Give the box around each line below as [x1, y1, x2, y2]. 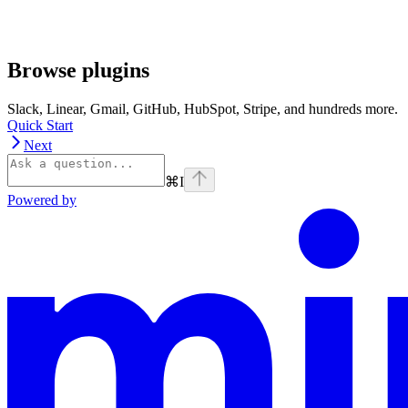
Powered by [7, 192, 76, 209]
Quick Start [7, 117, 73, 134]
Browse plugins [7, 58, 149, 83]
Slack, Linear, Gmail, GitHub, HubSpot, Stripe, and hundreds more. [7, 101, 398, 117]
